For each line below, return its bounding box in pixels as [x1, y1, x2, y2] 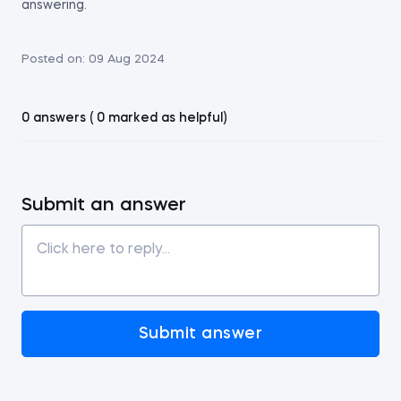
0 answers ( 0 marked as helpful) [21, 112, 226, 124]
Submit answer [138, 326, 263, 342]
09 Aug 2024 [89, 54, 165, 65]
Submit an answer [21, 196, 186, 215]
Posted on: [21, 54, 85, 65]
